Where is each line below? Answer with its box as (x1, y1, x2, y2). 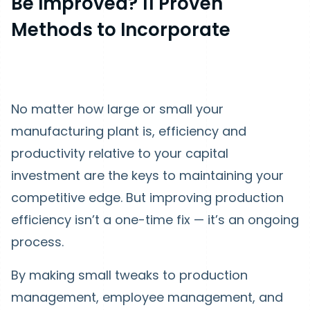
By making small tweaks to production (11, 266, 248, 284)
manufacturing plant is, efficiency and (11, 122, 246, 140)
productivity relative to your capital (11, 144, 228, 162)
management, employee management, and (11, 288, 283, 306)
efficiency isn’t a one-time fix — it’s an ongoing (11, 210, 299, 228)
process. (11, 232, 67, 250)
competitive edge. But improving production (11, 188, 284, 206)
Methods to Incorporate (11, 17, 230, 42)
